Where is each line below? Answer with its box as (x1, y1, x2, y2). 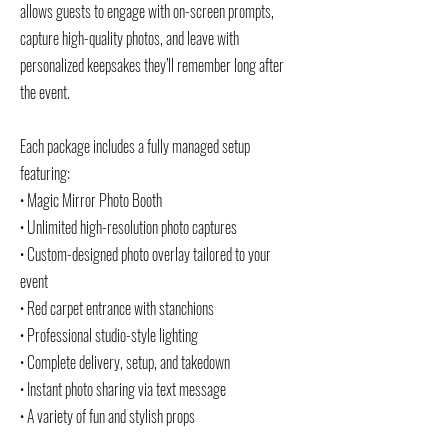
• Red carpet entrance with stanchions (20, 296, 214, 320)
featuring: (20, 161, 70, 185)
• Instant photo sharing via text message (20, 377, 226, 401)
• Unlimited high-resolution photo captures (20, 215, 237, 239)
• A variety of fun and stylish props (20, 404, 195, 428)
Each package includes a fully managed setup (20, 134, 250, 158)
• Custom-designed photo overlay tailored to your (20, 242, 271, 266)
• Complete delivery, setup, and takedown (20, 350, 230, 374)
